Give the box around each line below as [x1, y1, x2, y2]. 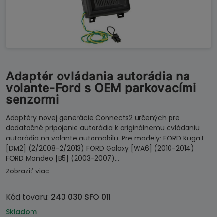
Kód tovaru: [6, 191, 51, 202]
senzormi [6, 93, 59, 107]
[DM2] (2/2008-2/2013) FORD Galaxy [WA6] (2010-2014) [6, 143, 194, 153]
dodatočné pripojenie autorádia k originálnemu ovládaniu [6, 123, 200, 133]
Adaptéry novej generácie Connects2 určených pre [6, 113, 180, 123]
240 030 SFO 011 [51, 191, 111, 202]
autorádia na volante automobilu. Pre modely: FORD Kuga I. [6, 133, 205, 143]
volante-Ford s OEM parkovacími [6, 81, 196, 95]
